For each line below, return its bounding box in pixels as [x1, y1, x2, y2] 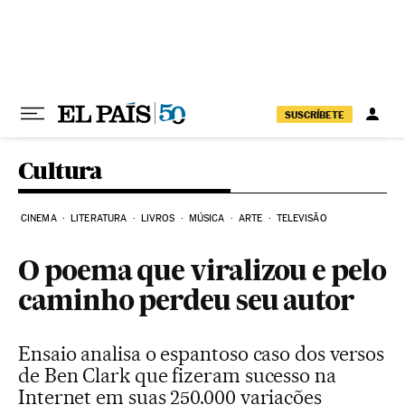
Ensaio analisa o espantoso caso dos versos [18, 342, 385, 365]
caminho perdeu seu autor [18, 289, 355, 316]
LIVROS [140, 212, 175, 224]
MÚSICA [188, 212, 225, 224]
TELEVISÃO [276, 212, 327, 224]
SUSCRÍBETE [285, 108, 344, 121]
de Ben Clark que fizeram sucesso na [18, 363, 336, 387]
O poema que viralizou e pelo [18, 259, 386, 287]
